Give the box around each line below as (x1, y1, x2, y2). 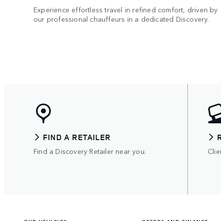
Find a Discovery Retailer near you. (34, 146, 146, 156)
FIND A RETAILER (43, 131, 111, 143)
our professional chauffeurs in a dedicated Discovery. (34, 14, 209, 24)
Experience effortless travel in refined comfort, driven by (34, 4, 218, 14)
